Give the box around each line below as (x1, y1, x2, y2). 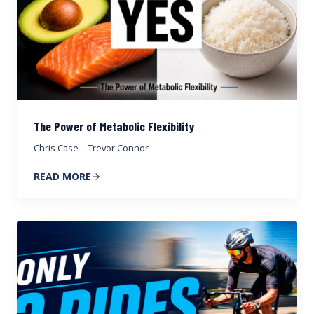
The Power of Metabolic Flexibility (34, 118, 194, 134)
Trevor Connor (88, 141, 149, 154)
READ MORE (34, 169, 91, 183)
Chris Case (34, 141, 78, 154)
